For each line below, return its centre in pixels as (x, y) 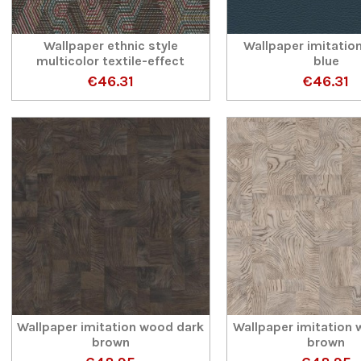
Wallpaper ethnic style (110, 46)
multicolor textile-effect (111, 61)
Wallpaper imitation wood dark (111, 326)
